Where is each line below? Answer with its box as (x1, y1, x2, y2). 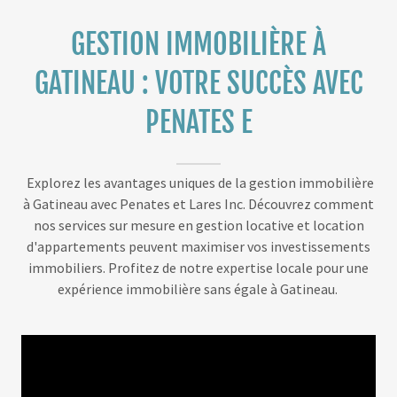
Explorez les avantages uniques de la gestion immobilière (23, 174, 374, 192)
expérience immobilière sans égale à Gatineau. (57, 280, 340, 299)
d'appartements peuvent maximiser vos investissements (27, 237, 370, 256)
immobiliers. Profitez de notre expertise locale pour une (28, 259, 369, 277)
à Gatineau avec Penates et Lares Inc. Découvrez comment (23, 195, 374, 214)
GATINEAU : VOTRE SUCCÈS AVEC (34, 66, 363, 102)
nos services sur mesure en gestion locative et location (33, 216, 364, 235)
